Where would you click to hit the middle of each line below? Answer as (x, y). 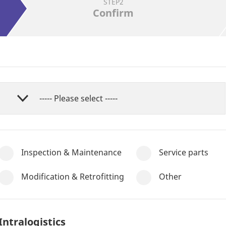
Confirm (113, 13)
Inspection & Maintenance (71, 152)
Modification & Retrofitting (73, 177)
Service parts (183, 152)
